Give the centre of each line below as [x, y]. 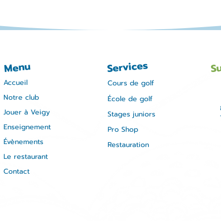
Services [127, 67]
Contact [17, 171]
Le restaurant [26, 157]
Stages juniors [131, 114]
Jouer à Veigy [27, 112]
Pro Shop [123, 129]
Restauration [128, 145]
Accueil [16, 83]
